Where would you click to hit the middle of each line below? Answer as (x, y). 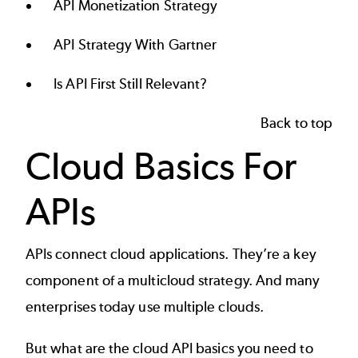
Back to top (296, 123)
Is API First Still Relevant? (131, 84)
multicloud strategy (188, 281)
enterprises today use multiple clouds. (145, 307)
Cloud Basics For (161, 165)
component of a (77, 281)
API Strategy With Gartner (135, 44)
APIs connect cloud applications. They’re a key (171, 255)
